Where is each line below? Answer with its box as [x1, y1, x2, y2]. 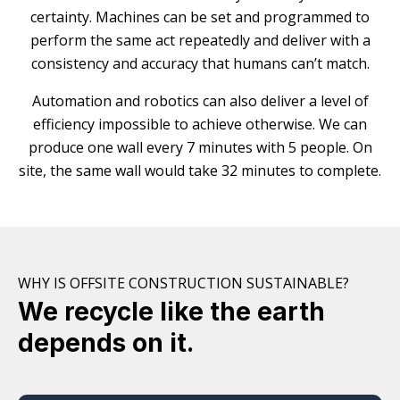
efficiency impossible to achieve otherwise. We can [33, 113, 367, 134]
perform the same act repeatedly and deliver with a [29, 29, 371, 50]
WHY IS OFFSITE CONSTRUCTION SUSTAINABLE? [18, 272, 349, 293]
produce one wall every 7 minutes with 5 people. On [28, 137, 372, 157]
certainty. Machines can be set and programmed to [30, 6, 370, 27]
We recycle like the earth [18, 296, 325, 327]
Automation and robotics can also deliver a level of [31, 90, 369, 111]
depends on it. [18, 327, 194, 358]
